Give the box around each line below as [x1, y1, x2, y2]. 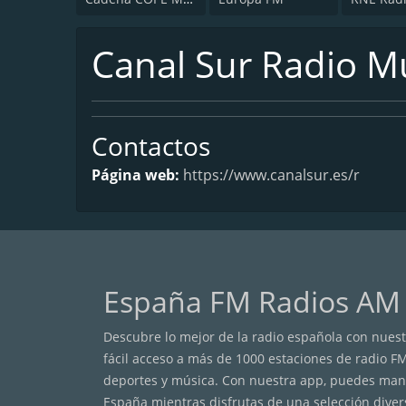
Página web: [92, 164, 183, 185]
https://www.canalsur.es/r [183, 164, 360, 185]
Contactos [92, 128, 210, 163]
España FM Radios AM [103, 281, 401, 321]
